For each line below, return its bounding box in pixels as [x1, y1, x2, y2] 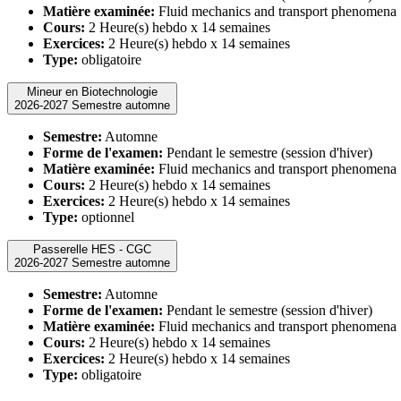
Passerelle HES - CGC [33, 242, 151, 256]
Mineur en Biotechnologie [27, 84, 158, 98]
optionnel [78, 209, 134, 225]
